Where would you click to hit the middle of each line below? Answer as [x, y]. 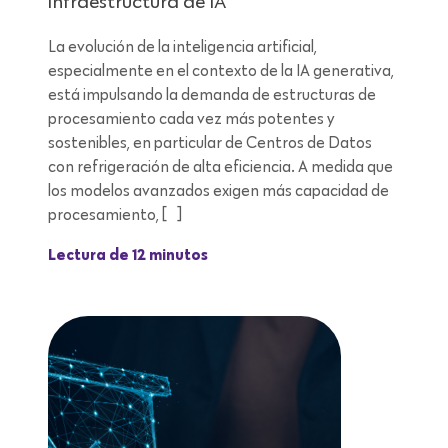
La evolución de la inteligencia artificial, [182, 46]
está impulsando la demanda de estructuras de [212, 94]
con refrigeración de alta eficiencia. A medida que [220, 166]
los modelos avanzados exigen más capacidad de [218, 190]
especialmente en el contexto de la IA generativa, [221, 70]
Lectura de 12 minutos [128, 255]
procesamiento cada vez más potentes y [191, 118]
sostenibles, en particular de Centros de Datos [210, 142]
